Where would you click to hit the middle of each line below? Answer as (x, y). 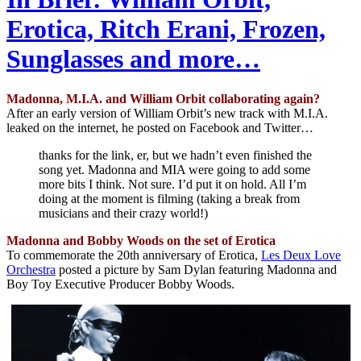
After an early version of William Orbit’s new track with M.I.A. (167, 113)
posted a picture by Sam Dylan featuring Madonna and (196, 269)
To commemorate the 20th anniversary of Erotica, (134, 255)
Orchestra (31, 269)
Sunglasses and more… (133, 59)
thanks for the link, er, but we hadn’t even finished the (175, 155)
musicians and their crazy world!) (123, 213)
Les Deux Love (301, 255)
